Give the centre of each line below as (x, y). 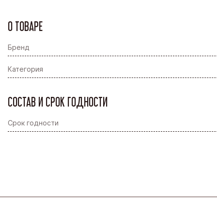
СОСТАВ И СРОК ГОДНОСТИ (58, 102)
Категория (25, 69)
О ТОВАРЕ (25, 26)
